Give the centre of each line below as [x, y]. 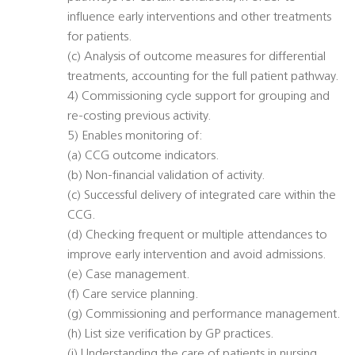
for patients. [100, 38]
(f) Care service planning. [133, 295]
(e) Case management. [129, 275]
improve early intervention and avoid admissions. [197, 256]
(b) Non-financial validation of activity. [166, 176]
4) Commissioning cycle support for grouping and [198, 97]
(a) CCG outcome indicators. [143, 157]
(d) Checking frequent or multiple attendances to [197, 236]
